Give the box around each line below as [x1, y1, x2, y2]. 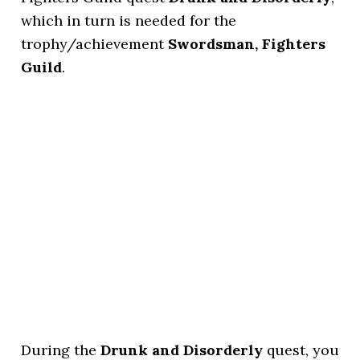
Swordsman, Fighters [168, 35, 326, 53]
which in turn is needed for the [21, 11, 237, 30]
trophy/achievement [21, 35, 169, 53]
